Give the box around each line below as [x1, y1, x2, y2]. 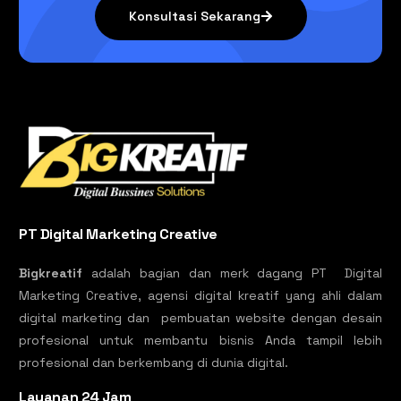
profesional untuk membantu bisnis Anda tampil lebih [19, 332, 382, 349]
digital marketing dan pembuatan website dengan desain [19, 310, 382, 327]
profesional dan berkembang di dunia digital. [19, 354, 293, 371]
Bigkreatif [19, 265, 83, 282]
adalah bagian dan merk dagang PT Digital [82, 265, 382, 282]
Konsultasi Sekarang [128, 8, 260, 25]
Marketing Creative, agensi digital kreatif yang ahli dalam [19, 287, 382, 304]
